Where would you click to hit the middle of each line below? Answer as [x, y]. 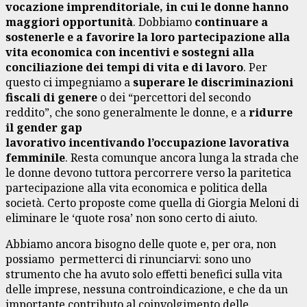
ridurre [271, 112]
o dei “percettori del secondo [175, 97]
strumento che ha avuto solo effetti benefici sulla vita [144, 274]
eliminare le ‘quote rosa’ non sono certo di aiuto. [132, 218]
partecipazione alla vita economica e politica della [136, 187]
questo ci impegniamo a [69, 82]
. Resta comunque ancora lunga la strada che [182, 157]
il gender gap [44, 127]
